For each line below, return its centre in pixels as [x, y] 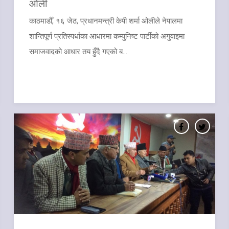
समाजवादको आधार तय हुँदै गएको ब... [78, 51]
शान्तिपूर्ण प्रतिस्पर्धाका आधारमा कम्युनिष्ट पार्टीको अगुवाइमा [107, 36]
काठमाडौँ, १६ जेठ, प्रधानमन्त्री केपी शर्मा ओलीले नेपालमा [106, 21]
